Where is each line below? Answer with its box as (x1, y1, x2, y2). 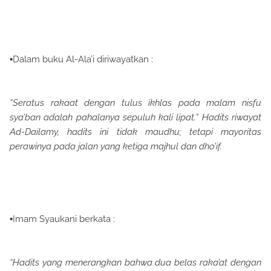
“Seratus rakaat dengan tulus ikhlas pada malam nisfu (10, 97, 261, 108)
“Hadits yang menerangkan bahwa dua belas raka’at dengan (10, 257, 261, 268)
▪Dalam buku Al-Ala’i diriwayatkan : (10, 54, 153, 65)
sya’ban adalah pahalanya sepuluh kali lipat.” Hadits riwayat (10, 112, 261, 123)
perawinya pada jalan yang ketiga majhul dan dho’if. (10, 141, 222, 152)
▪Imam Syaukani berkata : (10, 214, 115, 224)
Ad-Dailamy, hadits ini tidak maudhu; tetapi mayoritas (10, 126, 261, 137)
